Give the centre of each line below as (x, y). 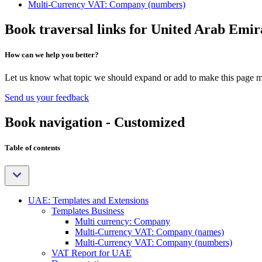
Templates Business (88, 211)
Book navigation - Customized (95, 123)
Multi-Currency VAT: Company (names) (149, 232)
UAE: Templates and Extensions (88, 201)
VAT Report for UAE (92, 253)
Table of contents (32, 148)
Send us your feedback (47, 98)
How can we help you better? (52, 55)
